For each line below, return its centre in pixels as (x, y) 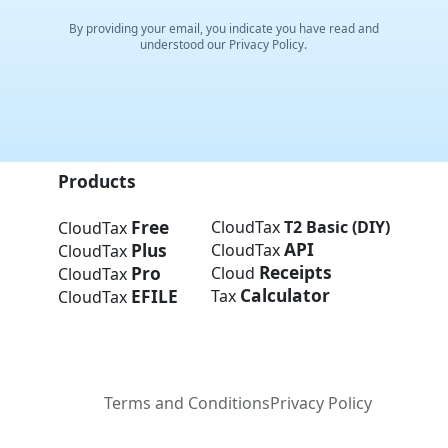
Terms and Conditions (186, 403)
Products (97, 180)
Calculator (284, 294)
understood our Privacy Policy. (224, 44)
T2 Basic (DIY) (336, 226)
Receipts (295, 271)
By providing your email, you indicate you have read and (223, 28)
